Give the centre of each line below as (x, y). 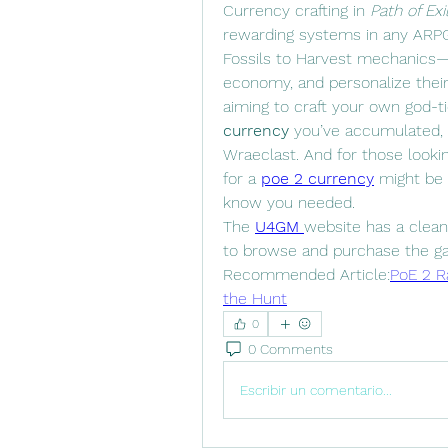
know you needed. (289, 203)
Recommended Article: (306, 275)
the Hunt (255, 299)
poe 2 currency (317, 179)
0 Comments (290, 348)
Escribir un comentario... (316, 389)
